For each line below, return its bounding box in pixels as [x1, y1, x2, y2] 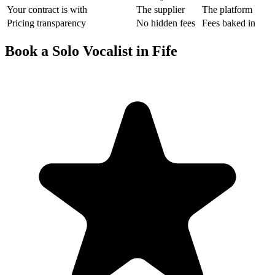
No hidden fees [136, 17, 195, 28]
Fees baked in [202, 17, 255, 28]
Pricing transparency [7, 17, 86, 28]
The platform [202, 4, 252, 15]
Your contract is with [7, 4, 87, 15]
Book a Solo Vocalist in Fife [5, 42, 177, 59]
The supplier [136, 4, 185, 15]
